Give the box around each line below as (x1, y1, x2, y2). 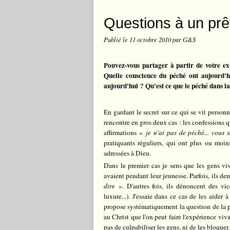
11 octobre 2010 (129, 35, 172, 44)
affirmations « (104, 128, 146, 137)
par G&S (172, 35, 196, 44)
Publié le (104, 35, 129, 44)
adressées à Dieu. (104, 148, 151, 158)
